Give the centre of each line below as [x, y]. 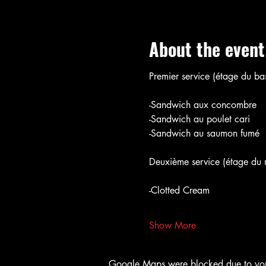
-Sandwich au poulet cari [199, 119]
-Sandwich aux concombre [202, 105]
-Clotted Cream [180, 190]
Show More [172, 225]
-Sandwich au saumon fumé [204, 133]
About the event [207, 49]
